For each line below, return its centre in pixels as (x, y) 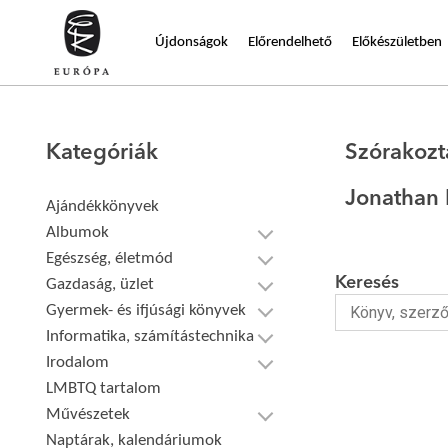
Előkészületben (397, 42)
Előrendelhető (290, 42)
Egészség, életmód (110, 258)
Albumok (78, 232)
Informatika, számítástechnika (150, 336)
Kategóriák (102, 153)
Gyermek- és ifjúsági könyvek (146, 310)
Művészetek (88, 414)
